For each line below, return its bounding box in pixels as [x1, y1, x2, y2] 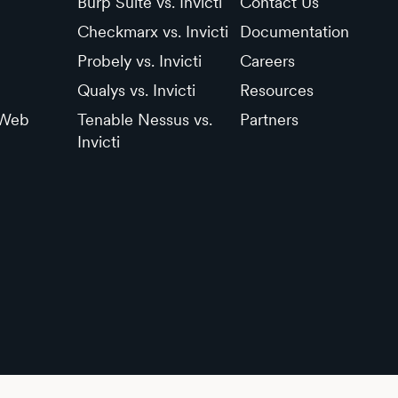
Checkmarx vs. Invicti [76, 22, 228, 42]
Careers [239, 52, 295, 71]
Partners [239, 110, 298, 130]
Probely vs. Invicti [76, 52, 202, 71]
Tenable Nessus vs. [76, 110, 212, 130]
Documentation [239, 22, 349, 42]
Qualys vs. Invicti [76, 81, 195, 100]
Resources [239, 81, 314, 100]
